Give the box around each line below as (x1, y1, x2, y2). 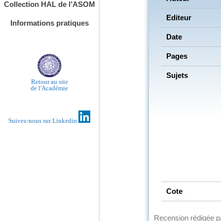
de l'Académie (31, 84, 68, 92)
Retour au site (31, 78, 68, 86)
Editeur (166, 13, 191, 22)
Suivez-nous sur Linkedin (8, 117, 78, 125)
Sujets (166, 71, 188, 79)
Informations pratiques (10, 19, 89, 28)
